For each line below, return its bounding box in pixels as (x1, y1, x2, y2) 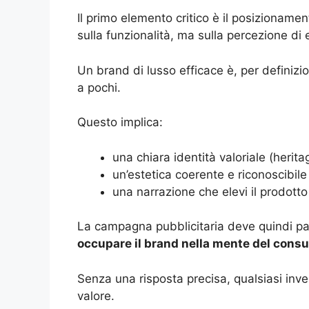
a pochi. (77, 80, 121, 94)
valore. (77, 288, 114, 303)
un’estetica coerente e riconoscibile (112, 167, 307, 181)
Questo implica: (77, 115, 163, 130)
